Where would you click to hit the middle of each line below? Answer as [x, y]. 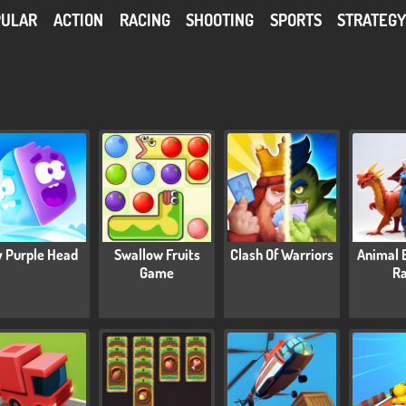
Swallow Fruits [157, 255]
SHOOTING [220, 19]
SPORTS [295, 19]
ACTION [78, 19]
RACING [145, 19]
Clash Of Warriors [282, 255]
